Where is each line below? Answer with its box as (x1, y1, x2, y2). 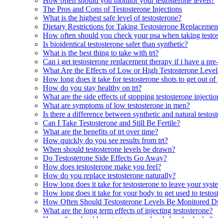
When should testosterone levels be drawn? (43, 145, 175, 153)
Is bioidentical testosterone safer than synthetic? (43, 39, 188, 48)
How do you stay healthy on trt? (43, 83, 142, 92)
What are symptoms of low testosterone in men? (43, 101, 190, 109)
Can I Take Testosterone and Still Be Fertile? (43, 118, 180, 127)
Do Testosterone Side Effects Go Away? (43, 153, 167, 162)
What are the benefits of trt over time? (43, 127, 158, 136)
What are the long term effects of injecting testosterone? (43, 206, 213, 215)
